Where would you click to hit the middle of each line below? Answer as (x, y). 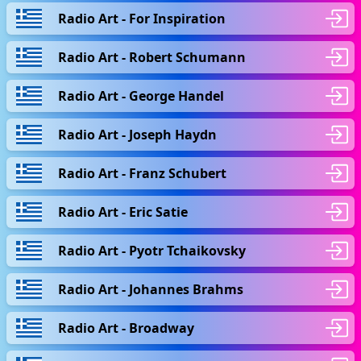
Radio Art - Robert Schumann (152, 57)
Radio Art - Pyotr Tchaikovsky (152, 250)
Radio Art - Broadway (126, 328)
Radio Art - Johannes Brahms (151, 289)
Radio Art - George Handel (141, 95)
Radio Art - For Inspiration (142, 18)
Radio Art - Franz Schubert (142, 173)
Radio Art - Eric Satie (123, 212)
